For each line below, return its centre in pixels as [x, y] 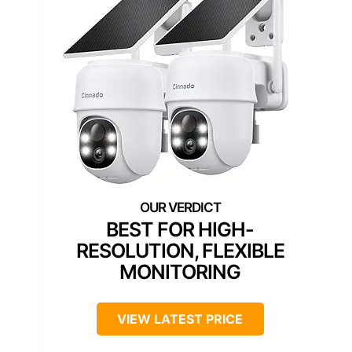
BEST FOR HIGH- [180, 230]
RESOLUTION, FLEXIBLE [180, 251]
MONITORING [180, 272]
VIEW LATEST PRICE [180, 319]
